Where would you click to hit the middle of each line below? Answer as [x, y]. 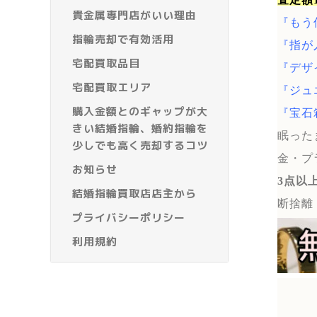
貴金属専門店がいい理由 [134, 16]
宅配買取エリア [112, 88]
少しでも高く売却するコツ [140, 146]
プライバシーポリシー [129, 218]
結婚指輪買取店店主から [134, 194]
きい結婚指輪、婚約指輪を [140, 129]
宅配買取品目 [106, 64]
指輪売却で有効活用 [123, 40]
